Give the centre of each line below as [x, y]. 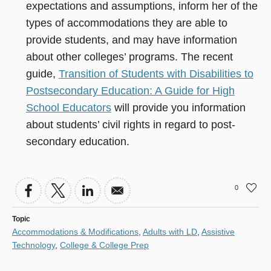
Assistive [218, 232]
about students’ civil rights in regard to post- [130, 125]
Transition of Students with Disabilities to [156, 74]
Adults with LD [170, 232]
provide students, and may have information [131, 40]
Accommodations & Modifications [75, 232]
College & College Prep [104, 245]
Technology [34, 245]
